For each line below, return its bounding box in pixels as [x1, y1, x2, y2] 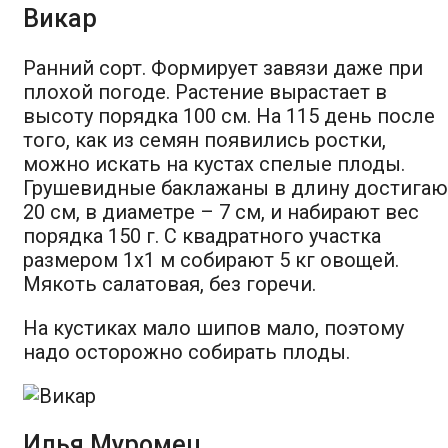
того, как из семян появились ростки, [23, 127, 386, 152]
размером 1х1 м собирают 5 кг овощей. [23, 247, 399, 272]
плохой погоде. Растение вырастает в [23, 79, 387, 104]
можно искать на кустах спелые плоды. [23, 151, 405, 176]
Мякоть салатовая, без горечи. [23, 271, 316, 296]
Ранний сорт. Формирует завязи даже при [23, 55, 423, 80]
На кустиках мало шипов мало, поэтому [23, 315, 404, 340]
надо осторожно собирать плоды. [23, 339, 350, 364]
